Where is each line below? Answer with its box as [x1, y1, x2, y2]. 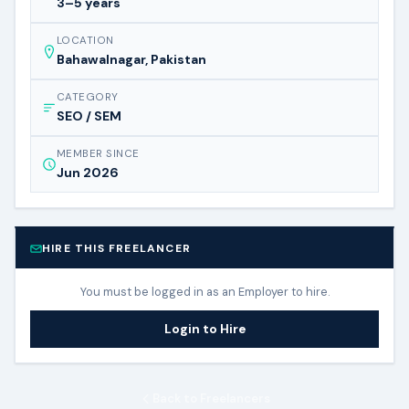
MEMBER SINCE [57, 147, 140, 161]
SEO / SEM [57, 108, 121, 124]
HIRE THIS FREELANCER [42, 241, 191, 256]
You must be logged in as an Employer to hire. [79, 284, 330, 299]
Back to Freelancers [152, 391, 270, 406]
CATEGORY [57, 90, 119, 104]
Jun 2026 [57, 164, 119, 181]
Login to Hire [163, 321, 246, 337]
